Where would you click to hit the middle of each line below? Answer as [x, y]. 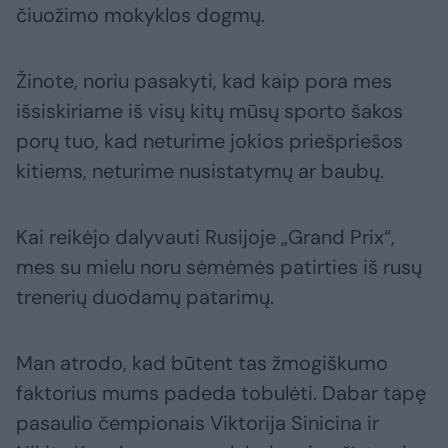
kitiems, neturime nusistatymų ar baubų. [200, 171]
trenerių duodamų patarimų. [145, 297]
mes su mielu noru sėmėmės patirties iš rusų [219, 267]
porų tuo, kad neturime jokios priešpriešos [209, 141]
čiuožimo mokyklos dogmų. [140, 15]
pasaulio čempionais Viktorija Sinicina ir [197, 423]
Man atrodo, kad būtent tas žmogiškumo [202, 363]
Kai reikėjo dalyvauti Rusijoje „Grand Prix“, [205, 237]
